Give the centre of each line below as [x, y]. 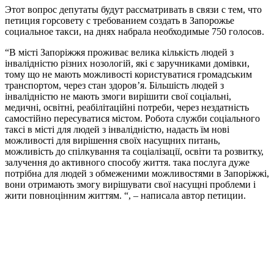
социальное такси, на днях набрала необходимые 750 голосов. [135, 31]
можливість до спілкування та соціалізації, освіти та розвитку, [134, 151]
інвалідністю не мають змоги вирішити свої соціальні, [118, 96]
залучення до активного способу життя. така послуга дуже [127, 162]
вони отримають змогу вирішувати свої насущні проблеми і [130, 184]
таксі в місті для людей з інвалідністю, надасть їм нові [117, 129]
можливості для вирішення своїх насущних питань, [113, 140]
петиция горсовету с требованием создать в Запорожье [120, 20]
